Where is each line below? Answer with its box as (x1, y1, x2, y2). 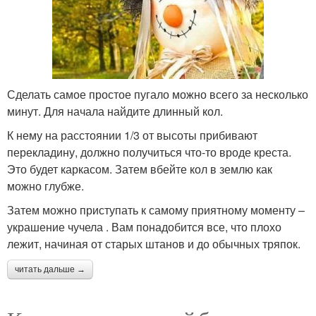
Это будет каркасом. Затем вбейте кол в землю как (7, 161, 272, 177)
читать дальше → (15, 265, 85, 274)
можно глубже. (7, 178, 84, 194)
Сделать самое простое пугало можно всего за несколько (7, 86, 308, 102)
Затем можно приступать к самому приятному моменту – (7, 202, 305, 218)
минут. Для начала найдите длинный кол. (7, 103, 223, 119)
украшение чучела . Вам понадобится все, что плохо (7, 219, 281, 235)
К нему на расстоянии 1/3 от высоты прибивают (7, 127, 257, 143)
